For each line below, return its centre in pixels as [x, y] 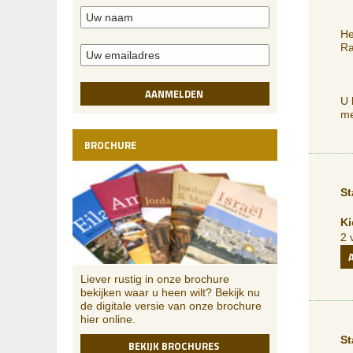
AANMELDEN [174, 94]
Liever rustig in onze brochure [155, 279]
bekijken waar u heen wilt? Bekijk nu [170, 292]
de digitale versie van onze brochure [171, 306]
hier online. [108, 319]
